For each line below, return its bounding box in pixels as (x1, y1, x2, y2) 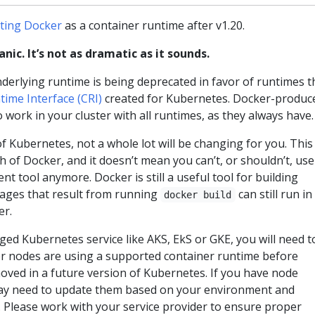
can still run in (235, 186, 312, 202)
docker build (164, 189, 232, 200)
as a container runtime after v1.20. (62, 18, 245, 33)
